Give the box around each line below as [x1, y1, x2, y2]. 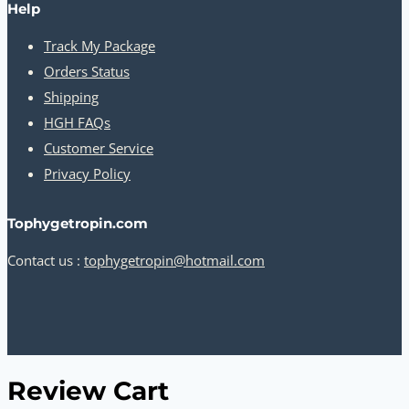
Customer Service [44, 138, 153, 157]
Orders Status [44, 61, 130, 80]
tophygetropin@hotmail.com [84, 250, 265, 269]
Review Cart [7, 375, 169, 407]
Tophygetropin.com [7, 214, 148, 232]
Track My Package [44, 36, 155, 55]
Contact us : [7, 250, 84, 269]
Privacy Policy [44, 163, 131, 183]
